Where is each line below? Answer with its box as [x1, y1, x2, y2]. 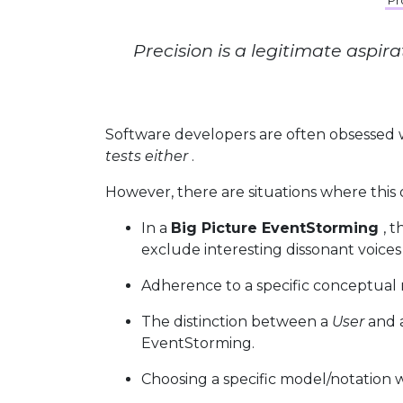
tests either [105, 148, 188, 165]
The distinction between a [141, 313, 332, 330]
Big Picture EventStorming [171, 219, 379, 237]
